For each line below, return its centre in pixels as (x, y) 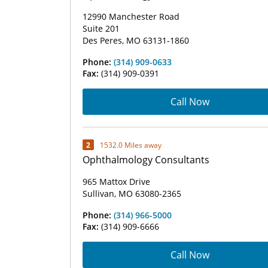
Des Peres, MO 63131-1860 (136, 40)
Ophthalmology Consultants (146, 160)
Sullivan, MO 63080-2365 (132, 194)
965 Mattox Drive (116, 182)
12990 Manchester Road (131, 16)
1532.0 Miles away (131, 145)
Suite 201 (101, 28)
